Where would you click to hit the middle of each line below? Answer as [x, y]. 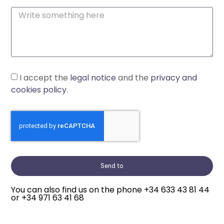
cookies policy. [40, 90]
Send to [112, 165]
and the [133, 78]
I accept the [45, 78]
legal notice [93, 78]
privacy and [174, 78]
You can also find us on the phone [78, 190]
